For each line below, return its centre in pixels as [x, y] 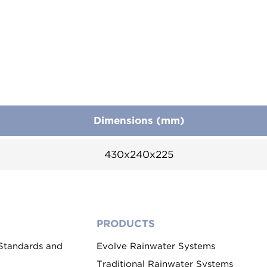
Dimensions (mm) [139, 120]
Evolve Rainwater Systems [156, 246]
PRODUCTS [126, 223]
